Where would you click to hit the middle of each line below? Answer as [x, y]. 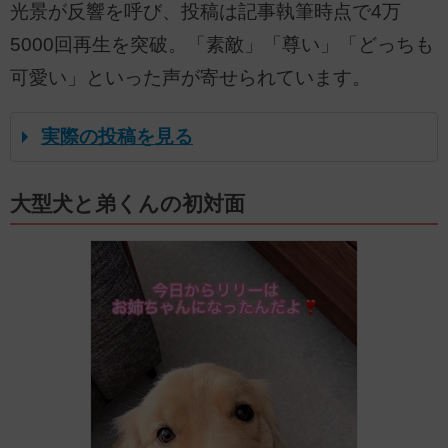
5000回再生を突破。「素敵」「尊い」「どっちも [222, 44]
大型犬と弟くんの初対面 [127, 204]
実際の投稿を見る [117, 137]
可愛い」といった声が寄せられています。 [190, 77]
